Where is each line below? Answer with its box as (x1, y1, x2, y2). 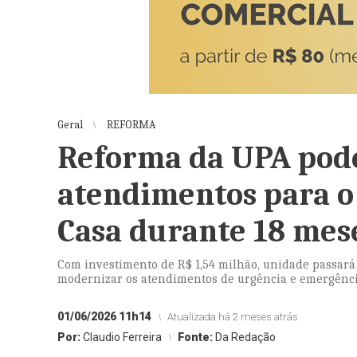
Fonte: (178, 331, 215, 343)
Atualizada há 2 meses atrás (167, 311, 298, 323)
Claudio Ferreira (83, 331, 162, 343)
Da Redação (215, 331, 276, 343)
